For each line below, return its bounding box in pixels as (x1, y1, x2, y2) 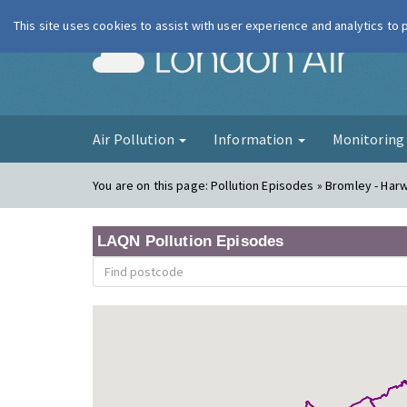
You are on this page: (93, 177, 212, 194)
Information (213, 130, 296, 148)
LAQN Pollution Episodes (97, 233, 284, 250)
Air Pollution (93, 130, 177, 148)
